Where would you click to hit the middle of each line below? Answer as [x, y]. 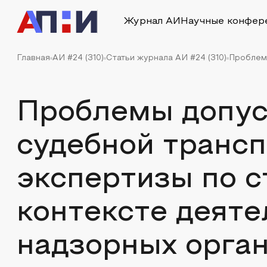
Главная [33, 58]
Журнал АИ [152, 21]
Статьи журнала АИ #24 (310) [166, 58]
